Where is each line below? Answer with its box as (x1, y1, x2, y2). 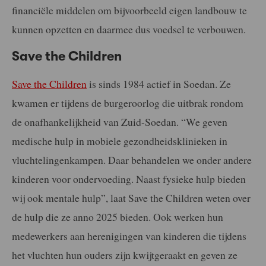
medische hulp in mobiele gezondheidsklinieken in (12, 133, 227, 148)
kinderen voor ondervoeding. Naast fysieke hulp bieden (12, 171, 246, 186)
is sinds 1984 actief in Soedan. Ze (87, 76, 231, 91)
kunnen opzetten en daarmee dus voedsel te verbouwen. (12, 21, 246, 36)
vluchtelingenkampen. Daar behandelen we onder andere (12, 152, 252, 167)
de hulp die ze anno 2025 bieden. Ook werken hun (12, 209, 223, 224)
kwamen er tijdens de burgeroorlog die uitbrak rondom (12, 95, 243, 110)
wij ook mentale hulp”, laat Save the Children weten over (12, 190, 251, 205)
